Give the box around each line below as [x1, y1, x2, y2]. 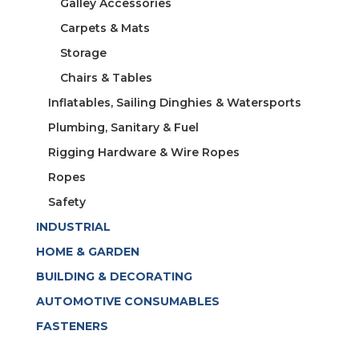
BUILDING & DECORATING [35, 268, 192, 284]
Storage [59, 45, 107, 60]
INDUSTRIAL [35, 219, 111, 234]
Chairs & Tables [59, 70, 152, 85]
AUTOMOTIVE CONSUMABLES [35, 293, 220, 309]
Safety [47, 194, 86, 209]
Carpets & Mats [59, 20, 150, 35]
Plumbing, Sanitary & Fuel [47, 119, 199, 135]
